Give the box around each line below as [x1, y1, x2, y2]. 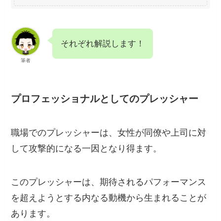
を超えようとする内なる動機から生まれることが [11, 193, 207, 203]
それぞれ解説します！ [61, 38, 145, 48]
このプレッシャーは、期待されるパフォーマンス [11, 177, 207, 187]
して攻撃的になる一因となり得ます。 [11, 144, 162, 154]
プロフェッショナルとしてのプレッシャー [11, 93, 199, 105]
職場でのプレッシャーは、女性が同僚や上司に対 [11, 128, 207, 138]
